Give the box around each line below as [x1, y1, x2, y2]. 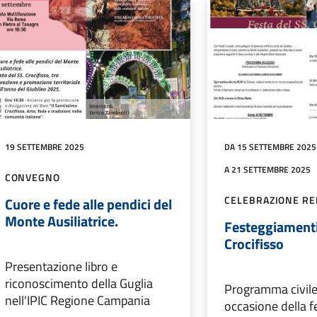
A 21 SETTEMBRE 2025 [224, 163, 311, 177]
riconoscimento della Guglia [4, 274, 153, 294]
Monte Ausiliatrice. [4, 210, 118, 233]
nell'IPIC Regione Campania [4, 291, 150, 311]
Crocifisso [224, 233, 284, 255]
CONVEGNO [4, 170, 60, 185]
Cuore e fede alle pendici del [4, 193, 172, 216]
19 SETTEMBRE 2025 [4, 140, 84, 154]
